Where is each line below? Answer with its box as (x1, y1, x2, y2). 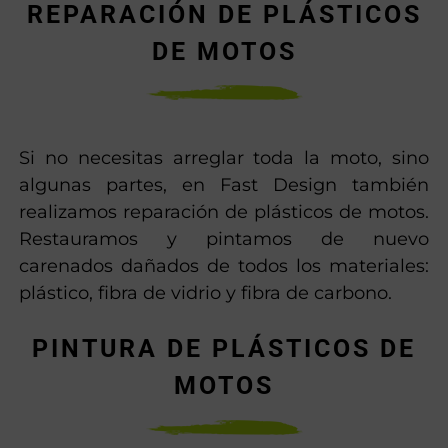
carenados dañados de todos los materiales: (19, 255, 429, 278)
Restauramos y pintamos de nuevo (19, 228, 429, 251)
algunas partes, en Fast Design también (19, 174, 429, 197)
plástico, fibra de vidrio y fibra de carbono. (19, 282, 393, 305)
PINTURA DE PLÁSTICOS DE (32, 333, 416, 363)
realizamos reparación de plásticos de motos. (19, 201, 429, 224)
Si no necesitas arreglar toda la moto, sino (19, 147, 429, 170)
